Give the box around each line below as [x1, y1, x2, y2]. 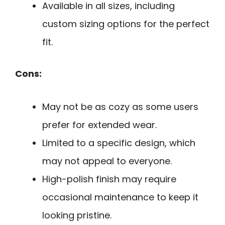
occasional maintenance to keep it [42, 191, 198, 204]
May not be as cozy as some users [42, 100, 198, 114]
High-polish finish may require [42, 173, 176, 186]
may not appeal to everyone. [42, 155, 172, 168]
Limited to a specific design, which [42, 137, 195, 150]
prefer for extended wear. [42, 119, 157, 132]
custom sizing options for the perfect [42, 17, 209, 30]
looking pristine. [42, 209, 111, 222]
